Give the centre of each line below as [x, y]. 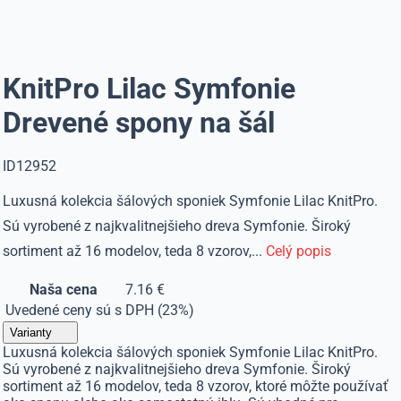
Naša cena [64, 290]
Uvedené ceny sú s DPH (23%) [100, 310]
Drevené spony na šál [139, 123]
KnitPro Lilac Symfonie [149, 89]
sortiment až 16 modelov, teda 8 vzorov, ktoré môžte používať [196, 386]
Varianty [31, 333]
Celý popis [299, 251]
